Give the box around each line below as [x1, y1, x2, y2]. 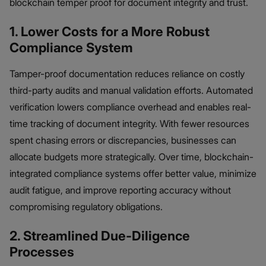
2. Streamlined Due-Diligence [9, 228, 190, 244]
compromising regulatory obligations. [9, 201, 163, 213]
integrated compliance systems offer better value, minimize [9, 167, 256, 180]
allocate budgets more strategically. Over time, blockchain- [9, 151, 254, 163]
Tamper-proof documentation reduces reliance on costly [9, 68, 245, 80]
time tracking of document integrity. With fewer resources [9, 118, 249, 130]
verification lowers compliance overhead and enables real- [9, 101, 251, 113]
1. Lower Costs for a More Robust [9, 24, 210, 40]
